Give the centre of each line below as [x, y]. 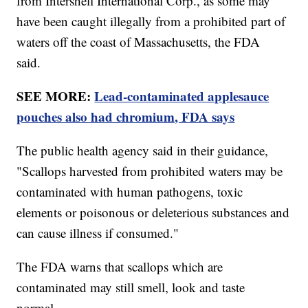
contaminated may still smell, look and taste [131, 287]
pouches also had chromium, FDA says [126, 117]
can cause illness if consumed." [98, 233]
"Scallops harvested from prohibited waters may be [150, 171]
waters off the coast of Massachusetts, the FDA [139, 42]
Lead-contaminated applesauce [182, 96]
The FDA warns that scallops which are [120, 267]
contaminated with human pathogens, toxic [130, 192]
